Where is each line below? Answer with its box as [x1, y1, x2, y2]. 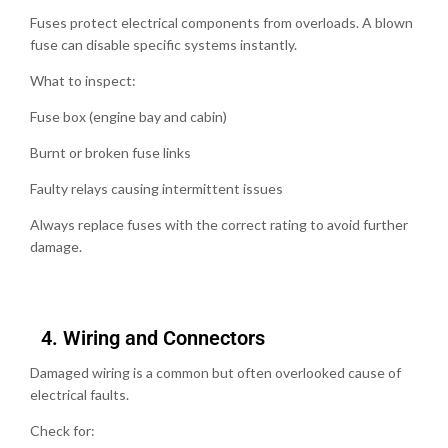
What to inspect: [30, 71, 136, 89]
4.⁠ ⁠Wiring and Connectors [30, 325, 265, 350]
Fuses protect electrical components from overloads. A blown [30, 13, 413, 31]
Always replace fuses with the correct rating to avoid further [30, 215, 408, 233]
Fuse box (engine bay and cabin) [30, 107, 227, 125]
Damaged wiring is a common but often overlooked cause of [30, 363, 401, 381]
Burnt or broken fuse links [30, 143, 191, 161]
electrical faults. [30, 385, 129, 403]
